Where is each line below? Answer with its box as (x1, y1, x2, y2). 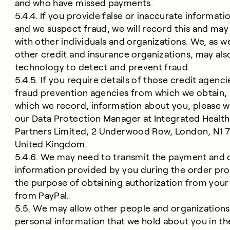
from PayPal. (14, 190, 69, 201)
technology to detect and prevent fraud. (14, 62, 190, 72)
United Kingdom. (14, 139, 87, 149)
